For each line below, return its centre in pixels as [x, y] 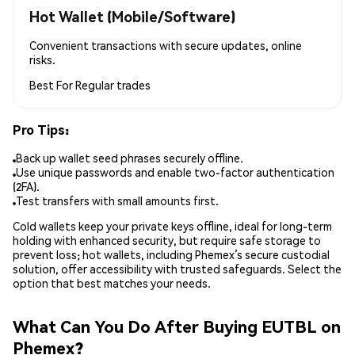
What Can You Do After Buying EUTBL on [177, 326]
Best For [52, 84]
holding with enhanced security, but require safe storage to [167, 240]
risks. [42, 59]
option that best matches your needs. [112, 283]
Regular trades [113, 84]
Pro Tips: [41, 129]
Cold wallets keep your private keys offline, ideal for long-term [172, 226]
